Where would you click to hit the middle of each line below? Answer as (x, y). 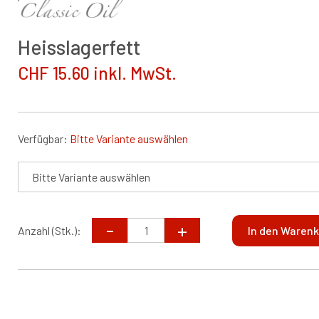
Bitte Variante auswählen (129, 138)
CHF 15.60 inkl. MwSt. (98, 73)
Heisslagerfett (79, 47)
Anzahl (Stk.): (50, 230)
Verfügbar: (44, 138)
